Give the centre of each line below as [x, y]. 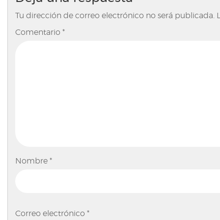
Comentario [39, 32]
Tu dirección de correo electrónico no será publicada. [115, 16]
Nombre [32, 161]
